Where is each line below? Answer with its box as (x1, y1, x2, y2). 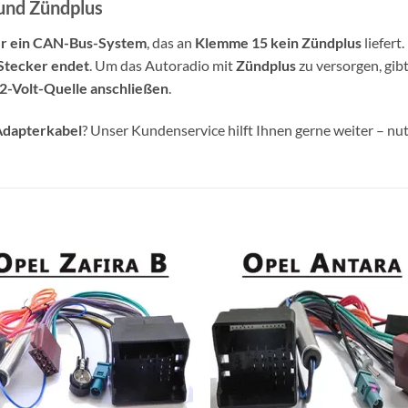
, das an (147, 34, 195, 52)
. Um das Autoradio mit (89, 56, 236, 75)
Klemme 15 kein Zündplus (195, 34, 362, 52)
